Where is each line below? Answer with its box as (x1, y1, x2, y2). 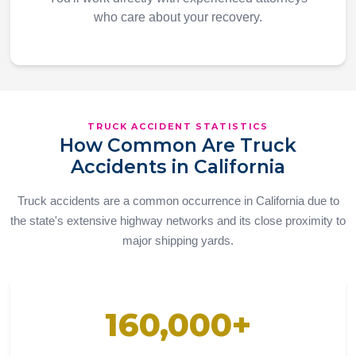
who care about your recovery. (94, 10, 262, 25)
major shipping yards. (122, 234, 234, 248)
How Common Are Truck (60, 134, 296, 157)
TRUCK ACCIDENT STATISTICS (87, 121, 269, 133)
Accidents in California (71, 156, 285, 179)
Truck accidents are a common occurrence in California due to (17, 194, 339, 208)
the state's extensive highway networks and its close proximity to (10, 214, 346, 228)
